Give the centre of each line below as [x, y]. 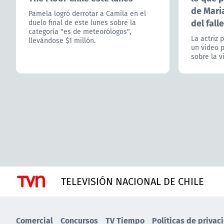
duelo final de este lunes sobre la [82, 22]
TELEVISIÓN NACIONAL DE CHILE [132, 181]
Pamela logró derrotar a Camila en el [87, 13]
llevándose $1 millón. [62, 40]
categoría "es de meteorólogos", [80, 31]
